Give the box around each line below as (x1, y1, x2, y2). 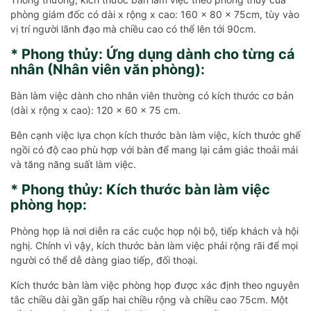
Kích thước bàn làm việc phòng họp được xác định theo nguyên (10, 278, 299, 291)
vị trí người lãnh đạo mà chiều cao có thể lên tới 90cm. (10, 22, 256, 35)
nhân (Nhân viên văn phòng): (10, 60, 205, 78)
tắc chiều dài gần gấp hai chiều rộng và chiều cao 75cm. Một (10, 293, 288, 305)
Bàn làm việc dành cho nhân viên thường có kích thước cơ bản (10, 89, 294, 101)
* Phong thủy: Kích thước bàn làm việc (10, 180, 270, 198)
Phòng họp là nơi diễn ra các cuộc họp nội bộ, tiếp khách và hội (10, 224, 299, 237)
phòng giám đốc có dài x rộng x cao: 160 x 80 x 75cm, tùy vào (10, 8, 299, 20)
